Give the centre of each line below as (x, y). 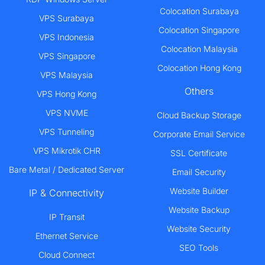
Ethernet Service (67, 236)
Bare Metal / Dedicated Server (67, 170)
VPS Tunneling (67, 132)
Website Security (199, 229)
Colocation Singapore (199, 30)
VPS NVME (67, 113)
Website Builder (199, 191)
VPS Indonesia (67, 37)
